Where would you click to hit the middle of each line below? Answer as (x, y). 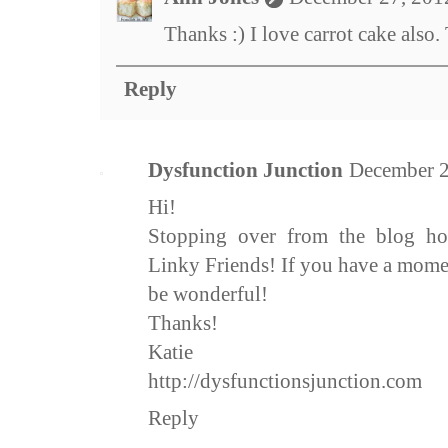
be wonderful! (208, 294)
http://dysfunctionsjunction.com (285, 381)
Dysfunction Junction (245, 170)
